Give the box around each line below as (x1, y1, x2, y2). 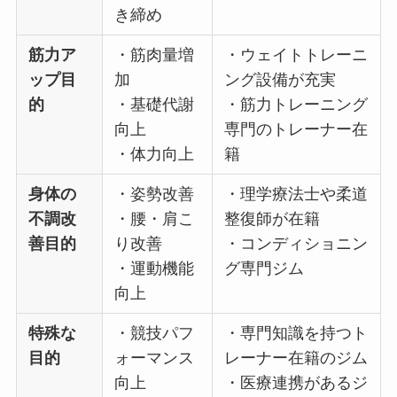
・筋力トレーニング (224, 95, 369, 113)
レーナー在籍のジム (224, 348, 369, 367)
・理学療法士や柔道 (224, 184, 369, 203)
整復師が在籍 (224, 209, 321, 228)
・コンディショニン (224, 234, 369, 253)
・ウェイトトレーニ (224, 45, 369, 64)
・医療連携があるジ (224, 373, 369, 392)
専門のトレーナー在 (224, 120, 369, 138)
